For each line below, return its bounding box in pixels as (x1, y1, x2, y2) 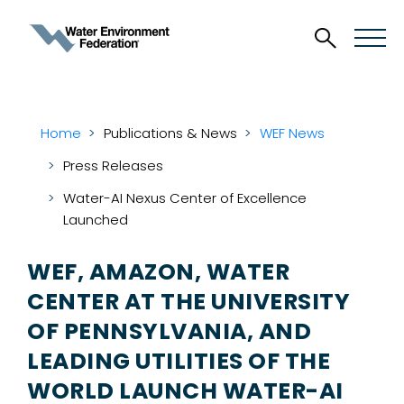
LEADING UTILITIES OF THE (27, 345, 330, 377)
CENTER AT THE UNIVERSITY (27, 286, 350, 317)
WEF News (260, 123, 325, 142)
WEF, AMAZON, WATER (27, 256, 289, 288)
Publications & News (104, 123, 237, 142)
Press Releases (63, 155, 163, 175)
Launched (63, 209, 128, 229)
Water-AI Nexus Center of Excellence (63, 188, 307, 207)
